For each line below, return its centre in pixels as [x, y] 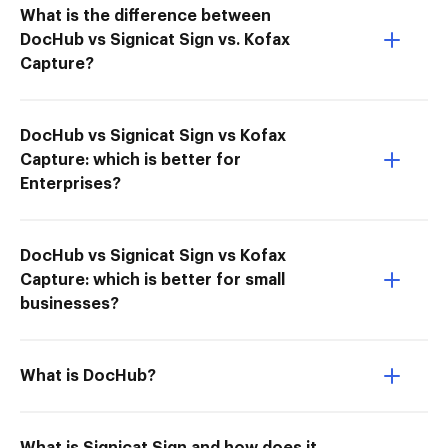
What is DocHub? [88, 376]
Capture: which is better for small [152, 280]
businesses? [69, 304]
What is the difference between [145, 16]
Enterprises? [70, 184]
